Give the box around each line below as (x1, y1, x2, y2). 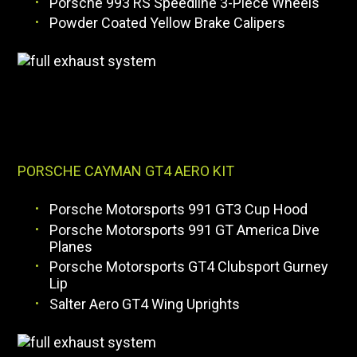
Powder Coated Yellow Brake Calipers (49, 14, 286, 32)
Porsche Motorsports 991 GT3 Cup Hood (49, 201, 308, 218)
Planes (49, 237, 93, 255)
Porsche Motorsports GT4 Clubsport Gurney (49, 258, 329, 276)
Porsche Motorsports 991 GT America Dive (49, 221, 320, 238)
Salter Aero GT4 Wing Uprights (49, 295, 241, 312)
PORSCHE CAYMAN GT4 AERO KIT (18, 163, 235, 180)
